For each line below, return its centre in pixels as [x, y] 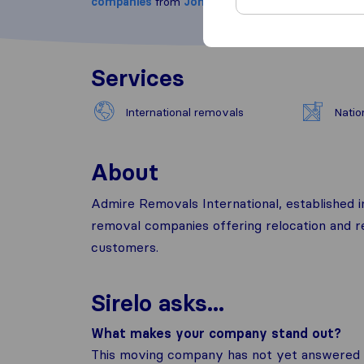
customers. [125, 247]
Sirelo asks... [158, 303]
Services [138, 78]
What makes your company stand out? [216, 333]
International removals [184, 112]
